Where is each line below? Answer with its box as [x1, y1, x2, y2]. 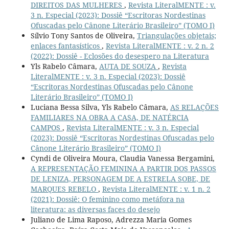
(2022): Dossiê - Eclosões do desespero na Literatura [30, 51, 209, 61]
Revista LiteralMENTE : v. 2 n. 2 [105, 41, 214, 51]
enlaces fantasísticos [30, 41, 102, 51]
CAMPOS [30, 123, 62, 132]
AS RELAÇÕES [170, 102, 219, 112]
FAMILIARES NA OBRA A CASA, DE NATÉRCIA [30, 112, 189, 122]
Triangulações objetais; [136, 31, 216, 40]
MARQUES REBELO [30, 184, 98, 194]
